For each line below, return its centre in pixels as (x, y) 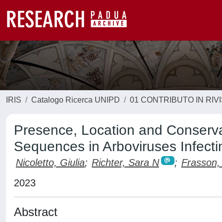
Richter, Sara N (125, 163)
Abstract (36, 212)
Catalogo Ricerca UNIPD (76, 100)
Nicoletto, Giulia (50, 163)
